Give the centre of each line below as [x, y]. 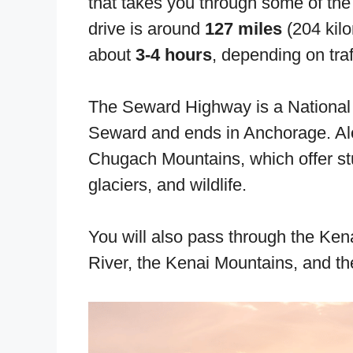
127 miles [243, 28]
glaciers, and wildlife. [167, 184]
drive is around [147, 28]
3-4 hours [174, 54]
